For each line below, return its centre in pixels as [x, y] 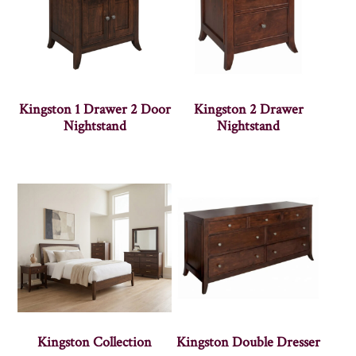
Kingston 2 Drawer [248, 109]
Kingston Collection [95, 342]
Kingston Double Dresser [249, 342]
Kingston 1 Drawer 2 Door [95, 109]
